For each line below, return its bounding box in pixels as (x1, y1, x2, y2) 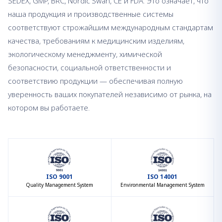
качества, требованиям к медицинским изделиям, (8, 36, 184, 46)
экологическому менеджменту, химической (8, 49, 162, 59)
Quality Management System (26, 181, 94, 188)
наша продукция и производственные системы (8, 9, 173, 19)
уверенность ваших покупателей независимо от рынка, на (8, 89, 212, 99)
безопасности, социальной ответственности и (8, 62, 171, 72)
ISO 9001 (46, 172, 73, 181)
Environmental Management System (120, 181, 205, 188)
